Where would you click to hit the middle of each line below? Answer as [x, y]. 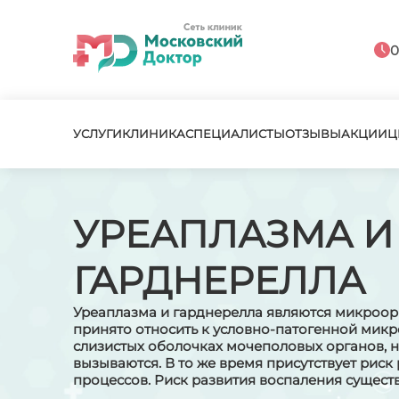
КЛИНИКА [154, 134]
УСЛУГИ [98, 134]
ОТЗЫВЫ [313, 134]
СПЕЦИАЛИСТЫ [235, 134]
